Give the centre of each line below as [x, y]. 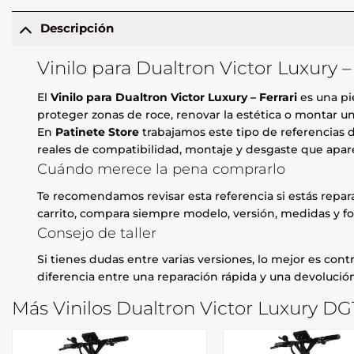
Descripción [77, 28]
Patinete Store [98, 132]
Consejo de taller [97, 232]
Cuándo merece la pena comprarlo [162, 168]
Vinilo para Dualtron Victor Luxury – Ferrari [174, 97]
